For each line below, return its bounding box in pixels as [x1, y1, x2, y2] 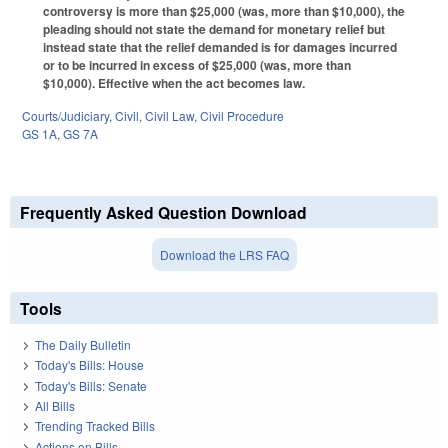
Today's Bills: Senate [35, 376, 147, 394]
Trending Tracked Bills [35, 417, 155, 435]
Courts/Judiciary [22, 106, 109, 124]
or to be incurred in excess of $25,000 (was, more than [43, 55, 351, 74]
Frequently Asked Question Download [20, 200, 307, 224]
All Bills [35, 397, 75, 415]
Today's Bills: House [35, 356, 144, 374]
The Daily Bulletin [35, 335, 131, 353]
